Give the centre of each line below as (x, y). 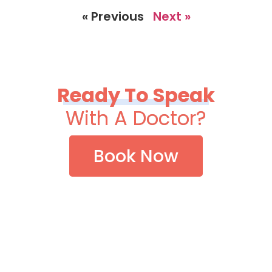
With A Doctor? (136, 118)
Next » (172, 17)
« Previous (113, 17)
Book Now (136, 156)
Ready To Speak (136, 95)
